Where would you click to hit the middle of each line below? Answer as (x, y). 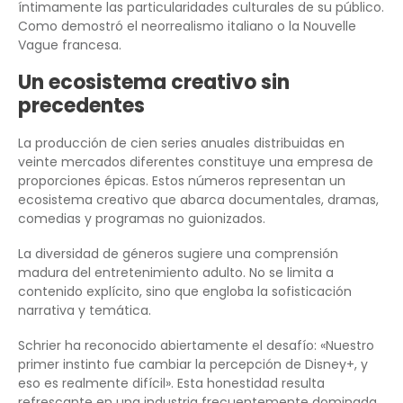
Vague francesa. (70, 45)
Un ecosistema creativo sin (154, 82)
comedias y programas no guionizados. (142, 218)
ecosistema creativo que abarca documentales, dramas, (198, 199)
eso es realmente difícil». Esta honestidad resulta (171, 383)
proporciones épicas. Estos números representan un (182, 180)
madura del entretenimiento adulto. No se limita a (176, 272)
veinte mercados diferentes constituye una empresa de (196, 161)
